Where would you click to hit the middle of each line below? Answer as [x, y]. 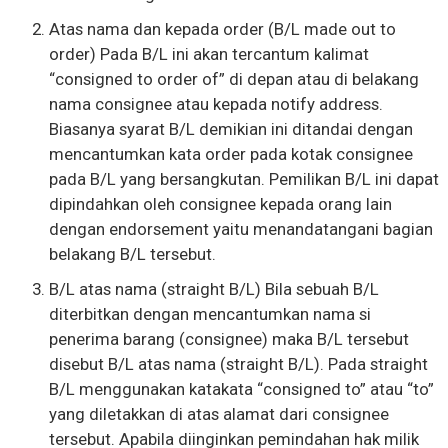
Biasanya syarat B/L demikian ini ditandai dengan [230, 128]
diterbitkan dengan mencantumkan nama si [209, 313]
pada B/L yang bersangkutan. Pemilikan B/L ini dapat [243, 178]
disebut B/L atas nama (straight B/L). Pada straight [238, 363]
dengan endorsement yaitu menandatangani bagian [240, 228]
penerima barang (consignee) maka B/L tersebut [228, 338]
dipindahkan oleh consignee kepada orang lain [220, 203]
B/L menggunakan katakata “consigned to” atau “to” [241, 388]
